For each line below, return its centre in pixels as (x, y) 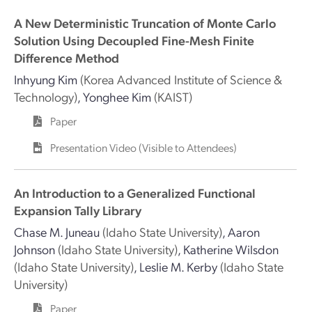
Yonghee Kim (117, 96)
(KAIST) (173, 96)
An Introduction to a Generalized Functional (135, 193)
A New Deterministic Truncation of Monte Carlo (145, 23)
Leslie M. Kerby (178, 266)
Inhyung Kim (46, 79)
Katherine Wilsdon (231, 249)
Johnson (34, 249)
